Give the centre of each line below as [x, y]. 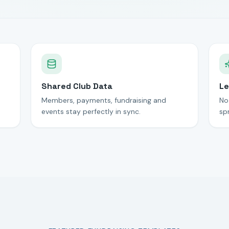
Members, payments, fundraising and [104, 100]
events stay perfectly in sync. [91, 111]
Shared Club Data [77, 86]
